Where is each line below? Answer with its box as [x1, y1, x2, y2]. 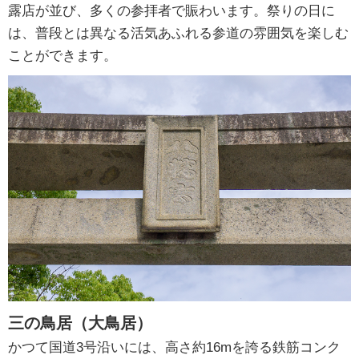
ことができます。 [8, 48, 117, 64]
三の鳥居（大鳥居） [8, 314, 152, 333]
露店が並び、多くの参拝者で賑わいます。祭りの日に [8, 3, 335, 19]
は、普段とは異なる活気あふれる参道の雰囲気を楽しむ [8, 26, 349, 42]
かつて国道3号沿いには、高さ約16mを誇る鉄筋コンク [8, 340, 341, 356]
